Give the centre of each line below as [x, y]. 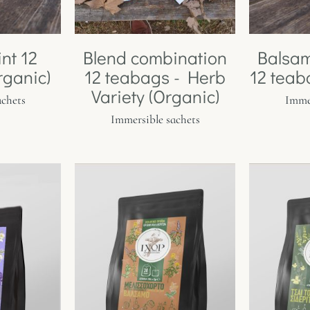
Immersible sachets [155, 119]
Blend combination [155, 57]
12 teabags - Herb [155, 76]
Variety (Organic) [155, 96]
